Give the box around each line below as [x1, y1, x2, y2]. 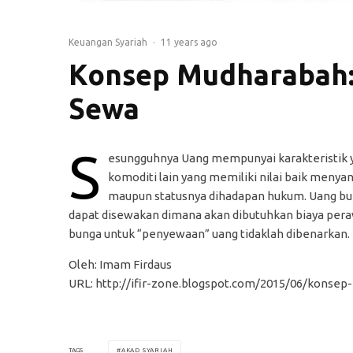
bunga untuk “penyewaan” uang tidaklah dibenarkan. [69, 226, 350, 240]
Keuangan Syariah [69, 36, 147, 47]
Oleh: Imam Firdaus [69, 257, 172, 271]
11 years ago [161, 36, 217, 47]
